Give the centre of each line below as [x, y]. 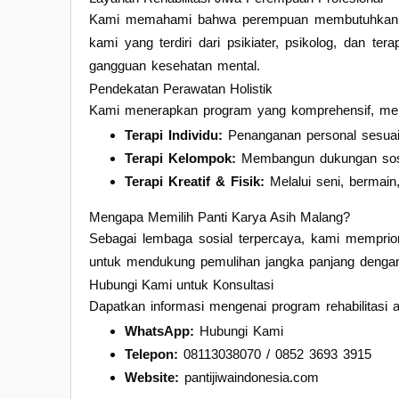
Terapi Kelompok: [180, 158]
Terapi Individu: [174, 134]
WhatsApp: [159, 330]
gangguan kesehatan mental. [175, 65]
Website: [152, 377]
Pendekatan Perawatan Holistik [181, 88]
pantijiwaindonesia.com [249, 377]
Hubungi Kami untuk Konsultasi [181, 284]
